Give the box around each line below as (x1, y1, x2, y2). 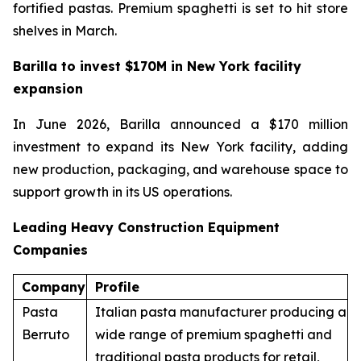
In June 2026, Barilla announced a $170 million (13, 116, 348, 133)
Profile (95, 279, 139, 296)
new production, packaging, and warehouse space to (13, 161, 348, 178)
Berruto (22, 326, 69, 343)
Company (22, 279, 85, 296)
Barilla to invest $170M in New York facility (13, 58, 301, 75)
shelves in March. (13, 23, 117, 39)
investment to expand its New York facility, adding (13, 139, 348, 156)
